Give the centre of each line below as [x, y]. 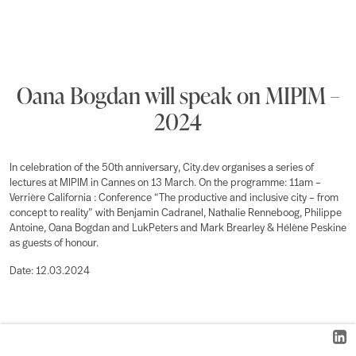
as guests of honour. [54, 244]
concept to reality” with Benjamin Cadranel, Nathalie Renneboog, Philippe [176, 213]
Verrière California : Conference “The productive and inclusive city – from [174, 198]
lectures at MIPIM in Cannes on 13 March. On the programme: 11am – [165, 183]
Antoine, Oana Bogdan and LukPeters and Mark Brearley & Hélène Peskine [178, 228]
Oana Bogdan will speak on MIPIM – [178, 95]
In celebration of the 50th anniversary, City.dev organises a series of [162, 168]
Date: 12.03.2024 [50, 271]
